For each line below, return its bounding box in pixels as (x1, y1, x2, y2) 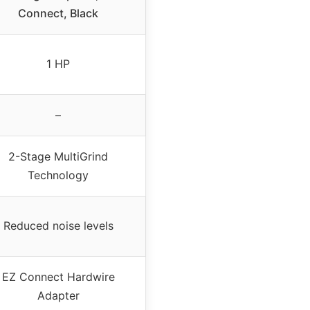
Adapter (37, 288, 80, 302)
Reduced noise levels (3, 218, 113, 232)
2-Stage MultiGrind (8, 149, 108, 163)
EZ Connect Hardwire (1, 269, 115, 284)
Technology (28, 167, 89, 182)
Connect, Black (18, 6, 98, 20)
